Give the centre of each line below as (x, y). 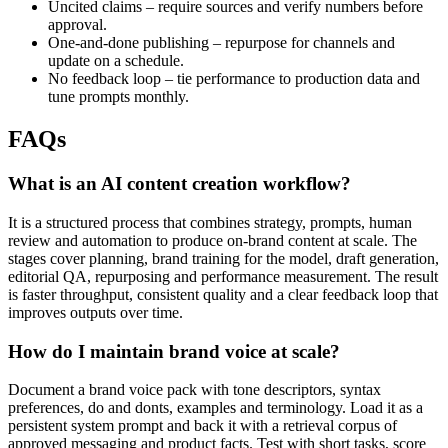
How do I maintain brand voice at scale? (174, 351)
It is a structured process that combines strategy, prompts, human (210, 222)
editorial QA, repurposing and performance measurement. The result (223, 276)
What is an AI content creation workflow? (179, 184)
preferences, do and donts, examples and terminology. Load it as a (215, 408)
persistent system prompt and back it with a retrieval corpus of (202, 426)
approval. (77, 25)
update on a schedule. (116, 61)
